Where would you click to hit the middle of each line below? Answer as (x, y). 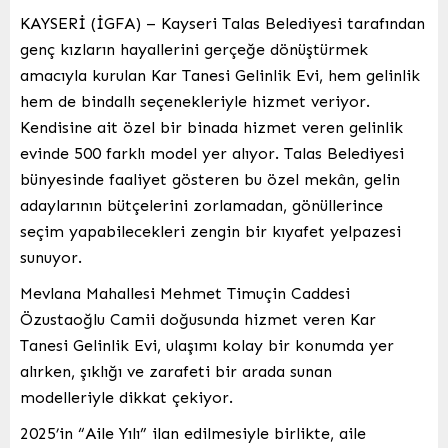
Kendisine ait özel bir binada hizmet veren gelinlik (211, 127)
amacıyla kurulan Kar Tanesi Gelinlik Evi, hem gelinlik (220, 75)
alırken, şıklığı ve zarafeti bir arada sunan (176, 371)
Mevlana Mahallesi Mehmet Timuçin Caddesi (185, 293)
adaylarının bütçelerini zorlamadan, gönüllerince (201, 205)
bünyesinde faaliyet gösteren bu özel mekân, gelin (210, 179)
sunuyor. (51, 257)
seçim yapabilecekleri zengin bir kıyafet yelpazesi (210, 231)
